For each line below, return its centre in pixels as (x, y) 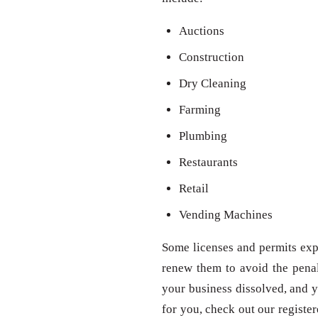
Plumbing (203, 136)
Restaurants (208, 163)
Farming (200, 110)
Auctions (202, 31)
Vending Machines (226, 215)
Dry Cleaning (213, 84)
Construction (212, 57)
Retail (194, 189)
